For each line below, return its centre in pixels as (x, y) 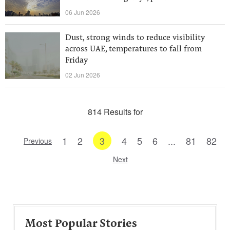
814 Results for (115, 112)
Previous (38, 141)
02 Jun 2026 (83, 75)
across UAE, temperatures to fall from (133, 49)
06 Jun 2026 (83, 12)
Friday (76, 61)
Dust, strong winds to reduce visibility (135, 38)
